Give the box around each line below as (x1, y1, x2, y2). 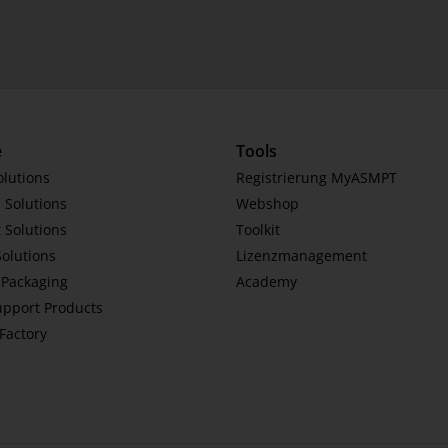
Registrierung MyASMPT (236, 168, 397, 187)
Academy (236, 272, 297, 291)
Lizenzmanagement (236, 246, 367, 265)
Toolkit (236, 220, 280, 239)
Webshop (236, 194, 299, 213)
